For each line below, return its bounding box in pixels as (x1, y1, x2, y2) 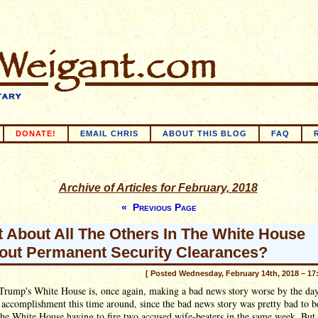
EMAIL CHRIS (80, 129, 138, 138)
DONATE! (16, 129, 56, 138)
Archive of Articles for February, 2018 (58, 182, 258, 194)
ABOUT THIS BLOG (163, 129, 247, 138)
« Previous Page (121, 202, 197, 213)
